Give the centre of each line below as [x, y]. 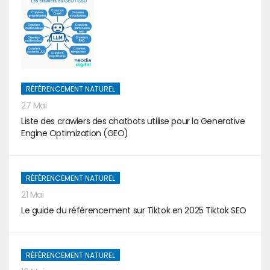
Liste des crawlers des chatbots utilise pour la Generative [133, 121]
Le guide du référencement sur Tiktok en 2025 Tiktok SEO [134, 210]
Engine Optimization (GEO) [75, 133]
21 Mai [33, 195]
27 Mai [34, 105]
